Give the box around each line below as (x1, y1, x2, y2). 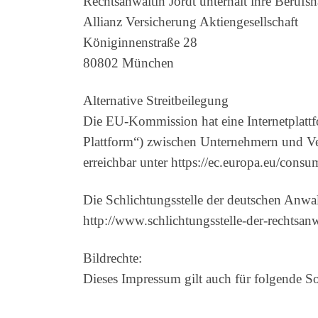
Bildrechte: (83, 250, 142, 265)
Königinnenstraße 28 (83, 34, 197, 50)
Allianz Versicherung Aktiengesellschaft (83, 13, 298, 29)
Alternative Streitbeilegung (83, 92, 229, 108)
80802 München (83, 55, 174, 70)
